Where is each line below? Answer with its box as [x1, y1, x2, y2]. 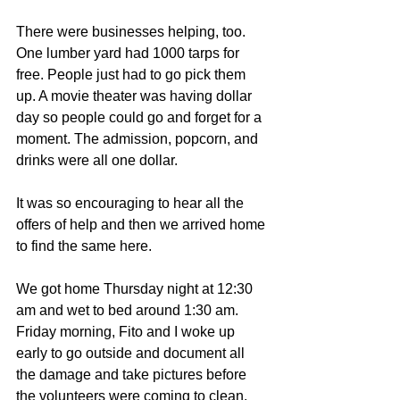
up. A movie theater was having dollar [16, 88, 255, 104]
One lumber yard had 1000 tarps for [16, 46, 243, 61]
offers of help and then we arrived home [16, 217, 269, 232]
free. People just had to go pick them [16, 67, 249, 82]
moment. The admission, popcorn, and [16, 131, 262, 146]
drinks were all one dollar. [16, 153, 178, 168]
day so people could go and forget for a [16, 110, 265, 125]
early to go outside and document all [16, 346, 248, 361]
